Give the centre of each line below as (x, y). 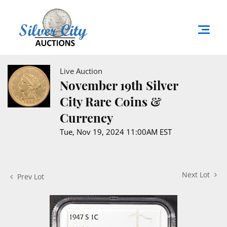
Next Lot (197, 174)
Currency (86, 117)
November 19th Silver (119, 85)
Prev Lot (30, 176)
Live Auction (81, 71)
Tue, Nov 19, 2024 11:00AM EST (116, 131)
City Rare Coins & (111, 101)
